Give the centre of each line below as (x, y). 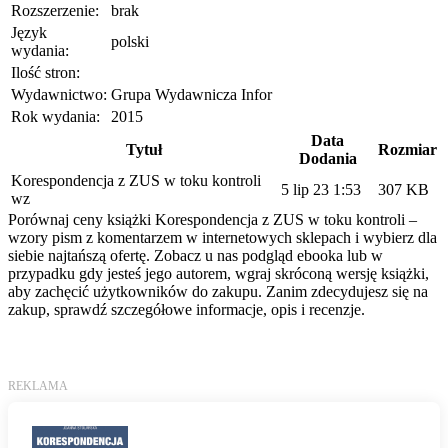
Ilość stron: (45, 72)
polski (130, 41)
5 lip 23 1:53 (321, 189)
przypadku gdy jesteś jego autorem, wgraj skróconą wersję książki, (218, 273)
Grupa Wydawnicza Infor (191, 94)
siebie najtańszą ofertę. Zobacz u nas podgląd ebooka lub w (195, 255)
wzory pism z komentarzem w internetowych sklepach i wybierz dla (222, 237)
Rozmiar (407, 149)
